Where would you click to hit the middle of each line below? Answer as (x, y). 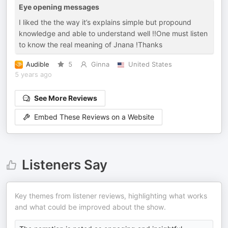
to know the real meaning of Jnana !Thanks (91, 45)
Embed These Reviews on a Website (94, 117)
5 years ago (33, 75)
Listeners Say (64, 165)
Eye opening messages (59, 7)
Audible (38, 64)
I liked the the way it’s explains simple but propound (105, 22)
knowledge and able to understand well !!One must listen (113, 33)
